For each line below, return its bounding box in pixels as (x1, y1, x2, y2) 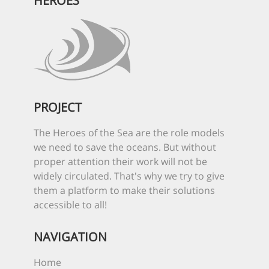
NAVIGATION (34, 228, 107, 245)
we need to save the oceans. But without (34, 140, 216, 154)
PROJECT (34, 98, 82, 115)
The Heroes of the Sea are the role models (34, 125, 225, 139)
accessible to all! (34, 198, 107, 211)
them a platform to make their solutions (34, 183, 215, 197)
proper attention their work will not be (34, 154, 207, 168)
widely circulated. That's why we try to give (34, 169, 225, 183)
